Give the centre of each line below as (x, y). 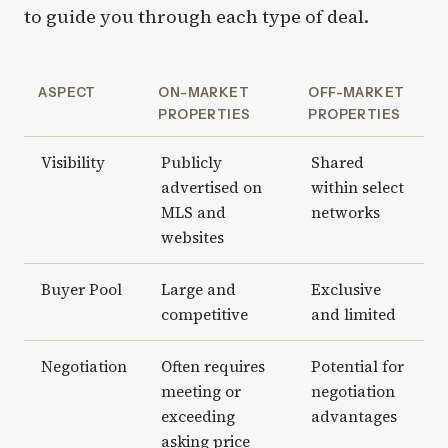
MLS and (193, 213)
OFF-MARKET (356, 92)
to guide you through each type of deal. (196, 17)
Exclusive (345, 290)
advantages (353, 417)
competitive (204, 315)
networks (345, 213)
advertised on (211, 188)
